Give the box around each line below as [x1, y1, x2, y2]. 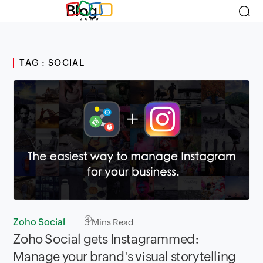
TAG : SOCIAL [19, 58, 85, 68]
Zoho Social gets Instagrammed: [13, 232, 199, 247]
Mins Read [90, 217, 134, 228]
